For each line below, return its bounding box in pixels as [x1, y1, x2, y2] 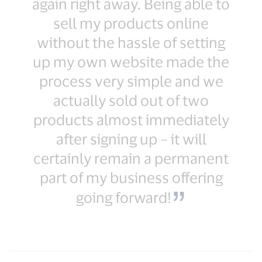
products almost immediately [33, 110, 229, 128]
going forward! [76, 188, 171, 206]
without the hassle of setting [37, 33, 225, 51]
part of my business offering [39, 168, 223, 186]
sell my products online [53, 13, 209, 32]
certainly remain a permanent [33, 149, 229, 167]
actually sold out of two [53, 91, 209, 109]
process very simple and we [39, 71, 223, 89]
